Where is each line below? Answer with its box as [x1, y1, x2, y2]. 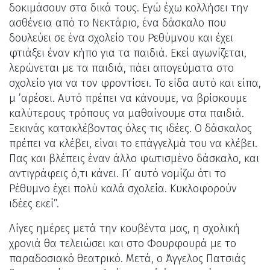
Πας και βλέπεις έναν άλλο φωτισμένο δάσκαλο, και [9, 151, 259, 165]
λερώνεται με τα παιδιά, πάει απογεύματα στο [9, 61, 234, 75]
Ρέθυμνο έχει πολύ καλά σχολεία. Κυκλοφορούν [9, 181, 237, 195]
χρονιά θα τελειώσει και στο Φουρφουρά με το [9, 236, 236, 250]
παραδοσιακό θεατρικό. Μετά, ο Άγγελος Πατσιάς [9, 251, 246, 265]
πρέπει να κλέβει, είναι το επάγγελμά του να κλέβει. [9, 136, 257, 150]
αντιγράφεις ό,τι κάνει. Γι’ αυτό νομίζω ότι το [9, 166, 226, 180]
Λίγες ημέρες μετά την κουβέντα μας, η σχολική [9, 221, 240, 235]
